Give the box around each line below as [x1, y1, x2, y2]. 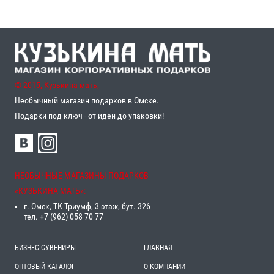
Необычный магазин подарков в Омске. [15, 95, 159, 105]
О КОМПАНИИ [143, 262, 185, 271]
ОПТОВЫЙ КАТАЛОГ [15, 262, 75, 271]
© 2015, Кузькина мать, [15, 80, 99, 90]
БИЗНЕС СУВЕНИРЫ [15, 243, 76, 252]
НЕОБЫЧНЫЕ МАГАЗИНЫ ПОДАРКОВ [15, 170, 149, 180]
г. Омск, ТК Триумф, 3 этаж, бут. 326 [24, 201, 150, 211]
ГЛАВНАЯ [143, 243, 172, 252]
